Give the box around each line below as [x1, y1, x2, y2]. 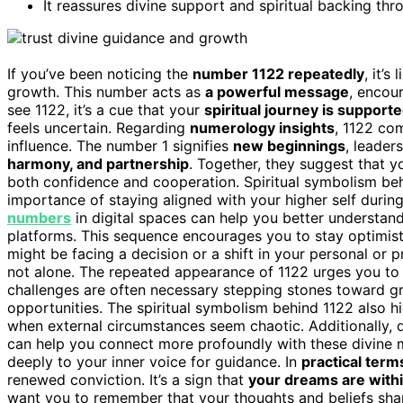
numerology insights [190, 118, 335, 137]
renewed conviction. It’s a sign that [7, 370, 248, 389]
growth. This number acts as [7, 82, 205, 101]
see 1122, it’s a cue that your [7, 100, 204, 119]
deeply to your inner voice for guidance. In [7, 352, 301, 371]
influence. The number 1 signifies [7, 136, 233, 155]
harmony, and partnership [7, 154, 189, 173]
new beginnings [233, 136, 345, 155]
